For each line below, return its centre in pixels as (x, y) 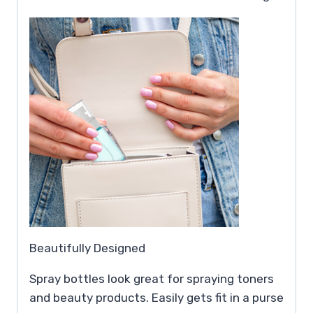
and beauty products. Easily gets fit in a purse (156, 297)
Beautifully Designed (87, 248)
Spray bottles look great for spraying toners (152, 278)
